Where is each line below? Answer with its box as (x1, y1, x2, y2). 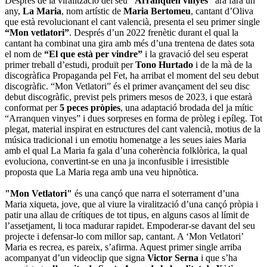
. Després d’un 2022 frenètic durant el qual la (69, 27, 238, 38)
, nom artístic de (61, 6, 123, 17)
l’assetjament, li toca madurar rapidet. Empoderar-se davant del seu (5, 221, 255, 231)
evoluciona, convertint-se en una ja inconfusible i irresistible (5, 156, 229, 167)
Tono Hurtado (135, 60, 193, 70)
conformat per (5, 103, 60, 113)
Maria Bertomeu (123, 6, 191, 17)
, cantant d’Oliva (191, 6, 253, 17)
